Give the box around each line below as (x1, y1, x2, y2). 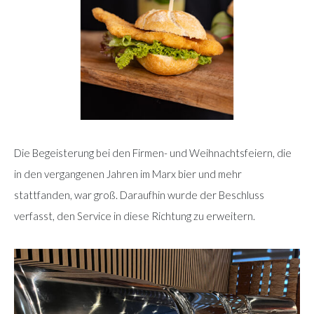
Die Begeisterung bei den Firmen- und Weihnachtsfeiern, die (14, 146, 292, 160)
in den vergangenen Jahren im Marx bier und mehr (14, 168, 242, 181)
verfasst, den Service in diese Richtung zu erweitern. (14, 210, 255, 223)
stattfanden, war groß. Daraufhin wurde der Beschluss (14, 189, 264, 202)
